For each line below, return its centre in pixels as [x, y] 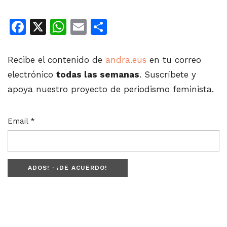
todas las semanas [98, 75]
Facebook [63, 27]
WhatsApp [107, 27]
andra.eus [126, 60]
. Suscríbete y [168, 75]
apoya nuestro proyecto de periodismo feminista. [111, 89]
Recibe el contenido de [56, 60]
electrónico [32, 75]
